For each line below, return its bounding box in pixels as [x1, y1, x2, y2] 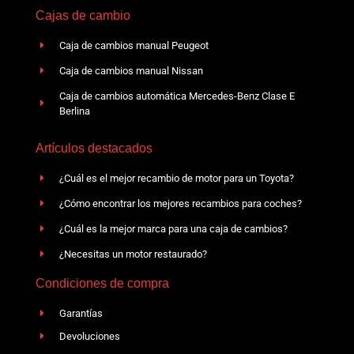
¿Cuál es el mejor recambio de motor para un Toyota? [59, 171, 295, 184]
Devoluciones [59, 330, 121, 342]
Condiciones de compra [36, 276, 169, 290]
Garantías [59, 307, 104, 319]
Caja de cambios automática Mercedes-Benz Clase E [59, 89, 296, 102]
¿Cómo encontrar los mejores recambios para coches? [59, 197, 303, 209]
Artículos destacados [36, 141, 153, 155]
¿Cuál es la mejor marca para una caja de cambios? [59, 222, 288, 235]
